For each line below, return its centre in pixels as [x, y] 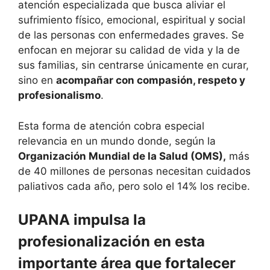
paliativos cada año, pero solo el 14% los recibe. [134, 186]
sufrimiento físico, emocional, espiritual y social [132, 20]
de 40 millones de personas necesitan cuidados [134, 171]
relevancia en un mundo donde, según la [117, 141]
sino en [37, 80]
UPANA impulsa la [82, 220]
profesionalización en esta [111, 242]
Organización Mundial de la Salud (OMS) [121, 156]
